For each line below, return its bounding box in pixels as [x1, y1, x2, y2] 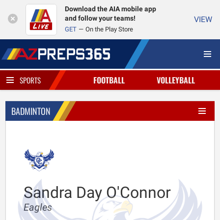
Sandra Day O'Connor [24, 183, 171, 202]
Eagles [24, 201, 52, 213]
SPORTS [20, 75, 41, 85]
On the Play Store [85, 26, 133, 33]
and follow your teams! [65, 14, 136, 23]
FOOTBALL [93, 74, 125, 86]
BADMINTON [11, 105, 51, 117]
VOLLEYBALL [157, 74, 195, 86]
